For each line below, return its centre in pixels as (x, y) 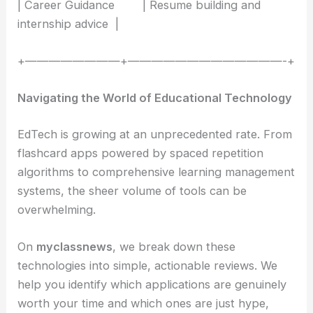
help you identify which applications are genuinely (152, 285)
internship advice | (68, 23)
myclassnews (75, 247)
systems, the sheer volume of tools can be (132, 191)
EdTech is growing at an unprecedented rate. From (155, 134)
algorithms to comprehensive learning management (156, 172)
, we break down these (174, 247)
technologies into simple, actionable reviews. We (148, 266)
